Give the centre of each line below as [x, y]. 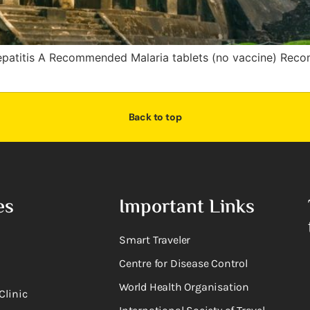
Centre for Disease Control [183, 264]
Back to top [155, 117]
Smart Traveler [155, 240]
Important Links [186, 208]
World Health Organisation [184, 287]
